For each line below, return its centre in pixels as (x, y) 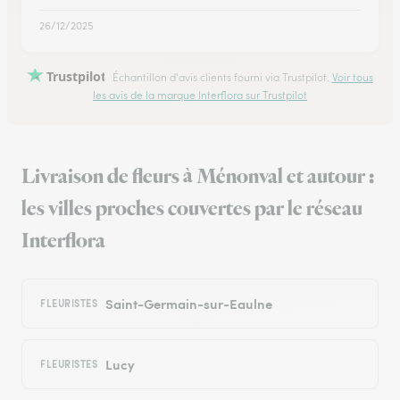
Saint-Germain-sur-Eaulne (188, 304)
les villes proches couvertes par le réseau (192, 209)
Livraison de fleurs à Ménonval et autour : (198, 177)
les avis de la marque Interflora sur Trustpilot (200, 96)
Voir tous (352, 77)
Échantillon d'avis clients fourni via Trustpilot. (221, 77)
